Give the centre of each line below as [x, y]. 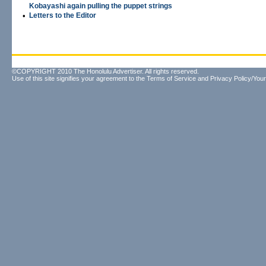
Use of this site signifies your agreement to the [79, 78]
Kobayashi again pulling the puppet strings [101, 6]
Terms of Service [171, 78]
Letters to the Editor [63, 15]
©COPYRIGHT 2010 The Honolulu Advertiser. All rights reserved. [105, 71]
